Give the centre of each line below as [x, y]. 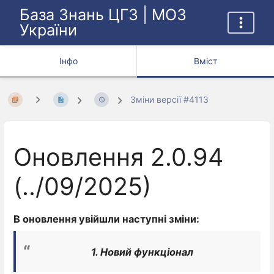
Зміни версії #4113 [170, 100]
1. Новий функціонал [143, 252]
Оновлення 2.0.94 [118, 157]
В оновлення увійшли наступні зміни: [106, 219]
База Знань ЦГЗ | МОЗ [103, 15]
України [48, 30]
